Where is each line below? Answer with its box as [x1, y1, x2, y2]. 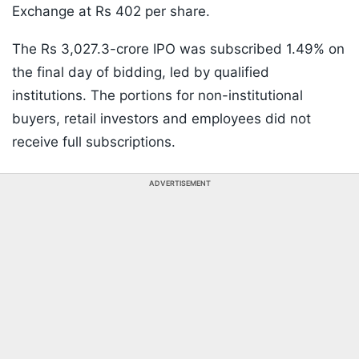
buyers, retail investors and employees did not [12, 111, 311, 127]
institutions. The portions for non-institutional [12, 87, 303, 104]
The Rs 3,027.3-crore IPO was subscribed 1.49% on [12, 41, 345, 58]
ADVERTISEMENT [148, 179, 211, 188]
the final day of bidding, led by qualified [12, 64, 269, 81]
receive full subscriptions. [12, 134, 175, 151]
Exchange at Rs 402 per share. [12, 3, 210, 20]
